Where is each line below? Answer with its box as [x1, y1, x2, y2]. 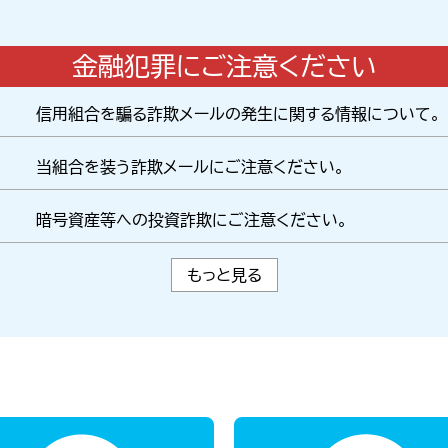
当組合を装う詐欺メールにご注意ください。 [36, 158, 345, 175]
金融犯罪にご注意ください [71, 52, 377, 79]
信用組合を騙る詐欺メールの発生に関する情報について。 [36, 105, 441, 122]
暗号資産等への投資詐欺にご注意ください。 [36, 211, 348, 228]
